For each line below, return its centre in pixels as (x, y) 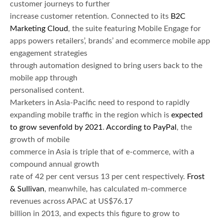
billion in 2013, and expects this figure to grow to (95, 213)
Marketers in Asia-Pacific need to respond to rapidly (100, 102)
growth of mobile (40, 139)
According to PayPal (141, 127)
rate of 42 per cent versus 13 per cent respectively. (98, 176)
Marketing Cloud (39, 28)
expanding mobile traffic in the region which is (91, 115)
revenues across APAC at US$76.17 (71, 201)
